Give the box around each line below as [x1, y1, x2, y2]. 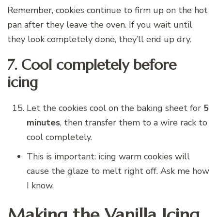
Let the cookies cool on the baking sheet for [27, 102, 203, 114]
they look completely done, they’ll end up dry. [7, 33, 191, 45]
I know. [27, 179, 54, 191]
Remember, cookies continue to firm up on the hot [7, 4, 208, 16]
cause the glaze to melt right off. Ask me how [27, 165, 209, 177]
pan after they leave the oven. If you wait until [7, 18, 192, 31]
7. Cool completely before [7, 55, 176, 74]
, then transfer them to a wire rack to [60, 116, 207, 128]
